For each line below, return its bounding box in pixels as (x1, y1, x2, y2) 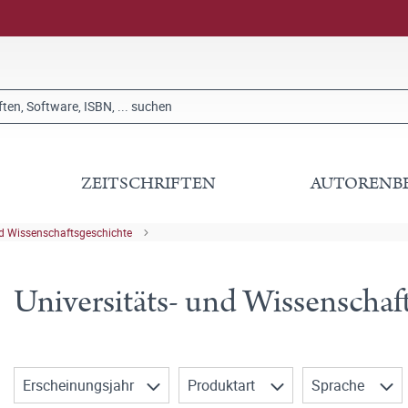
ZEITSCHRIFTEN (81, 171, 217, 196)
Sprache (311, 375, 368, 395)
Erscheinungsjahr (23, 375, 138, 395)
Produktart (188, 375, 259, 395)
